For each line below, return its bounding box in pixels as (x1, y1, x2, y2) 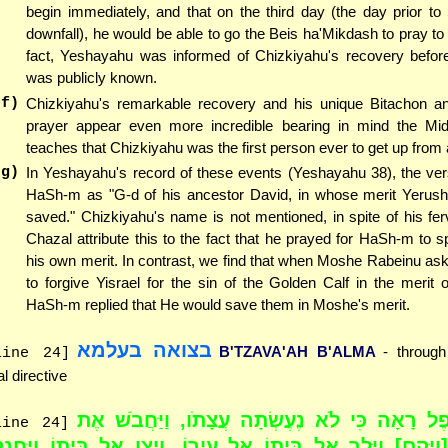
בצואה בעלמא (77, 338, 212, 361)
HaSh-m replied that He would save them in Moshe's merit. (26, 296, 410, 314)
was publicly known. (26, 68, 157, 86)
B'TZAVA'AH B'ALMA (219, 342, 376, 360)
